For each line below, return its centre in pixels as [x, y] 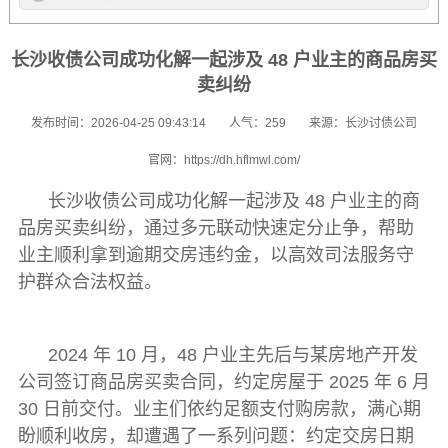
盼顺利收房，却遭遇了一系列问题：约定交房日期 [215, 435]
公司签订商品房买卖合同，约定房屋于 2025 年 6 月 [223, 381]
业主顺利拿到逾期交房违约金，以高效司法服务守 [215, 254]
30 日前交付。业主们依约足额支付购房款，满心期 [219, 408]
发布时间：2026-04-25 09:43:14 [118, 122]
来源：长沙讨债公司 [363, 122]
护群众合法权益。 [89, 281]
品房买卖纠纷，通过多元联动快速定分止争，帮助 [215, 227]
